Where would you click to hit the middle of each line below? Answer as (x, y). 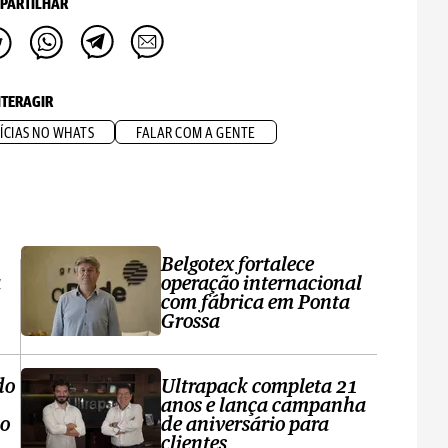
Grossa (191, 322)
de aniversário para (245, 425)
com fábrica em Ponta (256, 303)
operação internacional (262, 284)
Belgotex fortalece (238, 265)
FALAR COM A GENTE (196, 133)
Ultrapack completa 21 (260, 387)
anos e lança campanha (264, 406)
